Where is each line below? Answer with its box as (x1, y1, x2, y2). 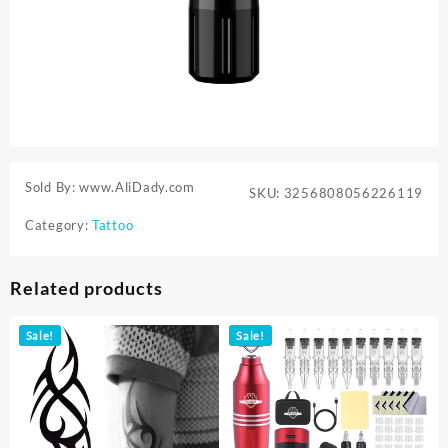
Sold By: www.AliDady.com (25, 179, 195, 196)
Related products (10, 277, 163, 300)
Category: (25, 217, 92, 234)
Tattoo (92, 217, 134, 234)
